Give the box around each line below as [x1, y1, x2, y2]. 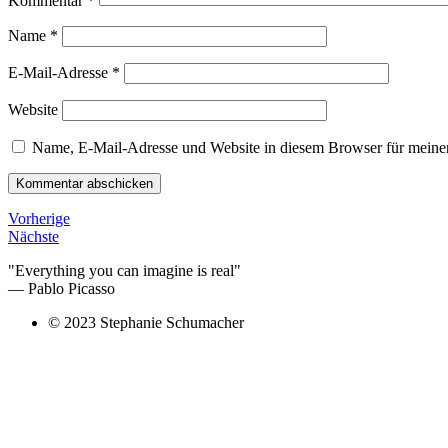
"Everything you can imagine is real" [8, 262, 241, 280]
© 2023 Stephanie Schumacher [48, 314, 244, 332]
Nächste [8, 228, 59, 246]
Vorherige [8, 210, 70, 228]
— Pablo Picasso [8, 280, 115, 298]
